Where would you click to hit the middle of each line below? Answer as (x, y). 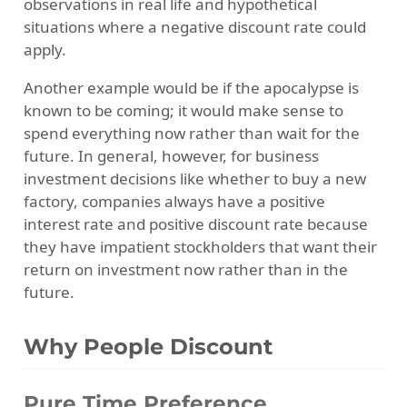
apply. (45, 50)
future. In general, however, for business (171, 156)
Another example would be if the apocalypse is (191, 88)
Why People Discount (148, 347)
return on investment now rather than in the (185, 270)
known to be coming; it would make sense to (183, 111)
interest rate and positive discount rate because (195, 224)
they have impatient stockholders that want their (200, 247)
